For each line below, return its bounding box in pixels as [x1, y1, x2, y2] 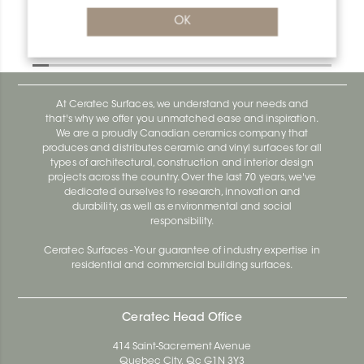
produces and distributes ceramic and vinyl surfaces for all [41, 144, 323, 154]
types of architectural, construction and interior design [50, 158, 314, 169]
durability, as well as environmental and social [72, 202, 292, 213]
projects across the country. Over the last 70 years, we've [47, 173, 317, 184]
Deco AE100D [65, 40, 154, 54]
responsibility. [149, 217, 214, 227]
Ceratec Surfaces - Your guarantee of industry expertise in [44, 246, 320, 257]
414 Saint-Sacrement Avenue [112, 342, 252, 353]
